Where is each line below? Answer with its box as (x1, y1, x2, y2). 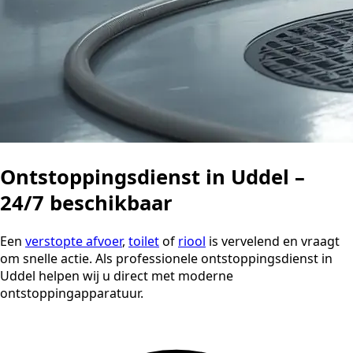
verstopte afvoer (25, 232, 122, 250)
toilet (128, 232, 159, 250)
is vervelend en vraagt (206, 232, 340, 250)
